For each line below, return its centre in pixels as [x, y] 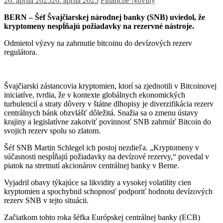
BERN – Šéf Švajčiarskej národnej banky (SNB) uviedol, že [105, 17]
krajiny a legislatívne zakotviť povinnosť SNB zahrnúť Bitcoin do [108, 121]
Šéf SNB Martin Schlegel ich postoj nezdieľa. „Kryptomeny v [102, 147]
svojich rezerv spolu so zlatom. [52, 130]
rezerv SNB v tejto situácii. [46, 200]
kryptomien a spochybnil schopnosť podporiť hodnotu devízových [108, 191]
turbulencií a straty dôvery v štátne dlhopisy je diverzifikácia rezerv [109, 104]
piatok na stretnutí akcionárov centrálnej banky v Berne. [92, 165]
